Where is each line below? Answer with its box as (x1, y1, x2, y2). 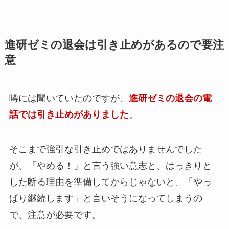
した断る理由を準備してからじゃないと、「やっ (9, 176, 212, 187)
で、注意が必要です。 (9, 209, 101, 220)
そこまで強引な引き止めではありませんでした (9, 144, 202, 154)
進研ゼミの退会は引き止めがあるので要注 (4, 38, 224, 51)
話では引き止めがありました (9, 109, 129, 120)
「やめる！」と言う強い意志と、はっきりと (27, 160, 212, 171)
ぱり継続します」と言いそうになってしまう (9, 193, 193, 203)
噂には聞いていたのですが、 (9, 93, 129, 103)
